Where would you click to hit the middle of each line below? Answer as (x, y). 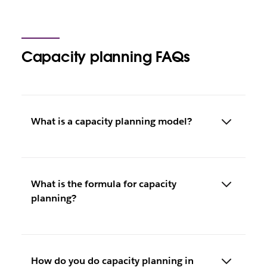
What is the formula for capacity (103, 184)
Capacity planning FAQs (105, 57)
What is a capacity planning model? (111, 121)
